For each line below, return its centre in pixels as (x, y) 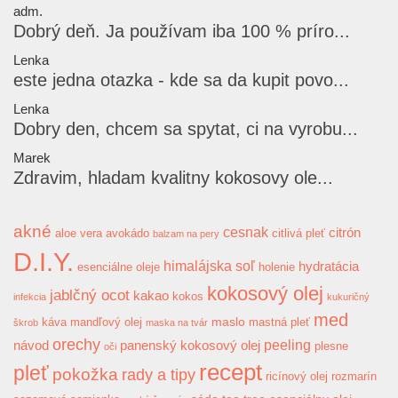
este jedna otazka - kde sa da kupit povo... (181, 80)
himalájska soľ (209, 266)
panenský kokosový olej (190, 346)
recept (231, 373)
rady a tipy (159, 375)
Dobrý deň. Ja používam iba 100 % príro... (182, 32)
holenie (277, 268)
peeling (287, 345)
